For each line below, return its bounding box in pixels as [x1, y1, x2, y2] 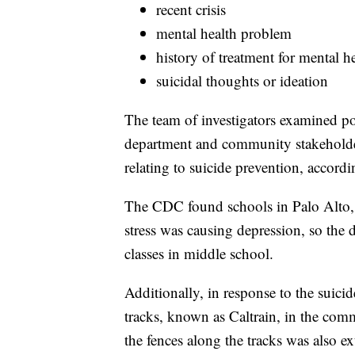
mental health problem [156, 23, 292, 44]
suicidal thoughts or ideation [156, 71, 328, 91]
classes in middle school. [124, 243, 273, 264]
